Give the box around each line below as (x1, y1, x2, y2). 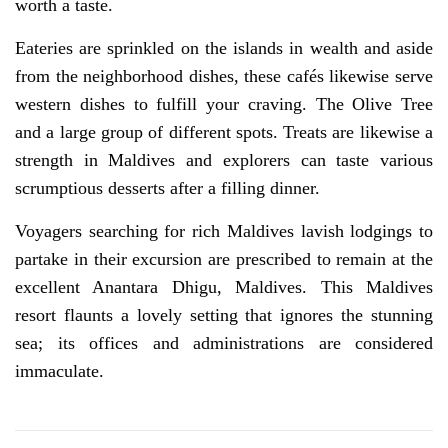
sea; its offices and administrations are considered (15, 332, 433, 353)
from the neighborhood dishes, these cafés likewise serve (15, 65, 433, 86)
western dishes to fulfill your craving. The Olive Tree (15, 93, 433, 114)
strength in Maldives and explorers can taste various (15, 149, 433, 170)
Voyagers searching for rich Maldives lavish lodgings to (15, 220, 433, 241)
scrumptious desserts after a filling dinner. (15, 177, 320, 198)
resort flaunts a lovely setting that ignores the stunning (15, 304, 433, 325)
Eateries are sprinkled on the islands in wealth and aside (15, 37, 433, 58)
